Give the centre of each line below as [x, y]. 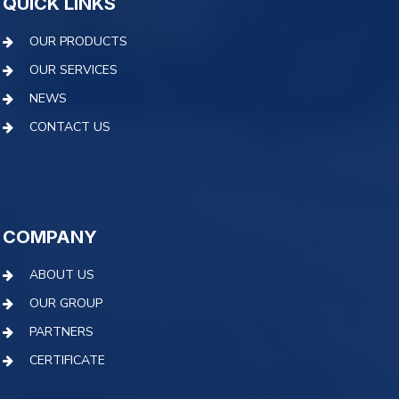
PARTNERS [61, 332]
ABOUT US [62, 275]
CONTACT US [70, 127]
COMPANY [50, 237]
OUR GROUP [66, 304]
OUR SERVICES [73, 70]
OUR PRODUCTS [78, 42]
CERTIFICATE [67, 361]
